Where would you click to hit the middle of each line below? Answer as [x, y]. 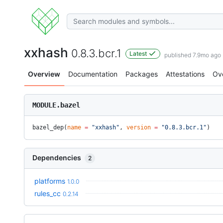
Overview [44, 74]
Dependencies [57, 158]
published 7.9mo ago [193, 55]
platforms [50, 181]
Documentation [93, 74]
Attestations [185, 74]
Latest [139, 54]
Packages [142, 74]
